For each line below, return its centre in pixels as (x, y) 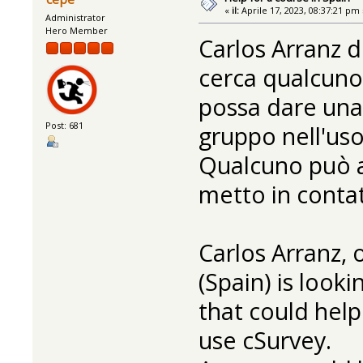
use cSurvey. (265, 340)
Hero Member (77, 31)
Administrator (76, 18)
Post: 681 (65, 125)
